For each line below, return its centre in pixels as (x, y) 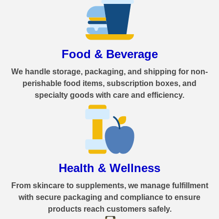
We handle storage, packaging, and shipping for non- (109, 72)
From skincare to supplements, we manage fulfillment (109, 186)
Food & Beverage (109, 54)
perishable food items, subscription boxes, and (109, 84)
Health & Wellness (109, 168)
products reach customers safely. (109, 209)
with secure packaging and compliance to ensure (109, 197)
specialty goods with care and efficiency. (109, 95)
